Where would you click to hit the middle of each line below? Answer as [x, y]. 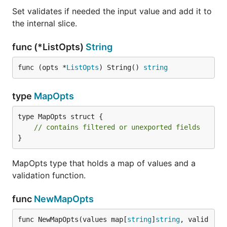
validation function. [49, 175]
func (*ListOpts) [49, 47]
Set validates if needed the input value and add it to [112, 11]
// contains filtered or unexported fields [117, 127]
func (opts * [42, 67]
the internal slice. [45, 23]
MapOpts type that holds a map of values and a [104, 163]
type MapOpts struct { [60, 117]
